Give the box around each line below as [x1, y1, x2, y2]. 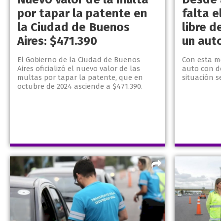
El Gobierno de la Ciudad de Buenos [17, 55, 140, 65]
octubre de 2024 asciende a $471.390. [17, 82, 143, 91]
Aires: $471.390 [17, 34, 97, 48]
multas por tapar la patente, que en [17, 73, 143, 82]
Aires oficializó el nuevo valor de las [17, 64, 140, 74]
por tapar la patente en [17, 6, 147, 21]
